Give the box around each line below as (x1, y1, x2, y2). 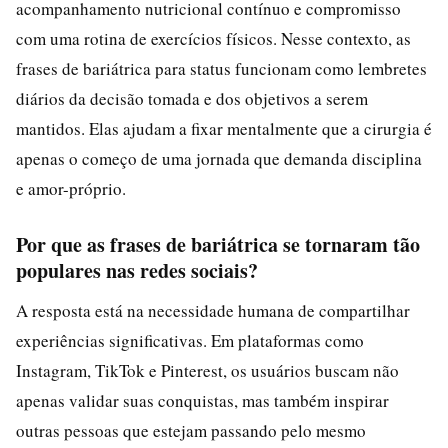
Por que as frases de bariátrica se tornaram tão (16, 229, 420, 259)
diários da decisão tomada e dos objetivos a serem (16, 86, 368, 110)
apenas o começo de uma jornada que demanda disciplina (16, 146, 422, 170)
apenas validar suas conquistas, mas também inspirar (16, 388, 389, 412)
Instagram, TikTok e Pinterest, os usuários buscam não (16, 358, 399, 382)
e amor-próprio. (16, 176, 126, 200)
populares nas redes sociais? (16, 255, 258, 285)
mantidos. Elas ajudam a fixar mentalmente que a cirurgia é (16, 116, 432, 140)
